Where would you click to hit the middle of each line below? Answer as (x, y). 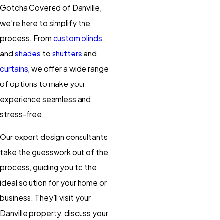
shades (28, 53)
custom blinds (78, 38)
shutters (67, 53)
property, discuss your (69, 213)
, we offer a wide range (68, 68)
